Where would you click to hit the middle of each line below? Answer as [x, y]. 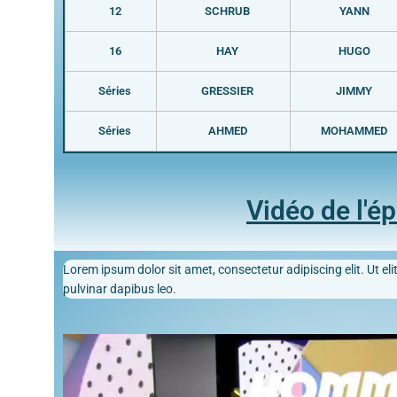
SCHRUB [228, 11]
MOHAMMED [354, 130]
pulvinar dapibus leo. [119, 288]
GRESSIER [228, 90]
